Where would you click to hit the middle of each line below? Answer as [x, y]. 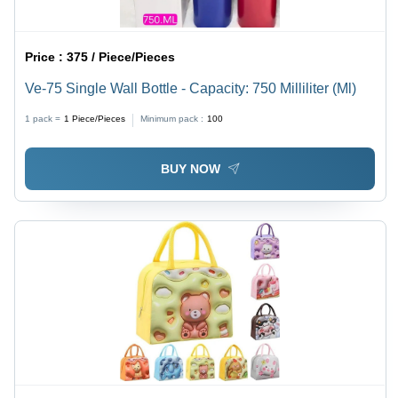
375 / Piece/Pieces [121, 56]
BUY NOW [190, 169]
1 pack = [43, 118]
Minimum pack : [172, 118]
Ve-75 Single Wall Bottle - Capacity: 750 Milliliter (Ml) [191, 88]
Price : [46, 56]
